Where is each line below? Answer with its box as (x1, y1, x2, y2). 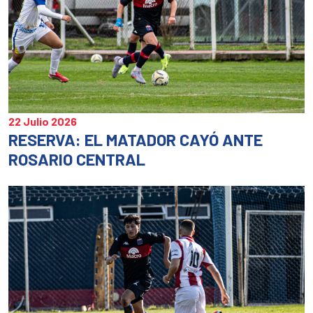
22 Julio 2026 (8, 115, 77, 129)
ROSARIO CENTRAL (8, 150, 145, 170)
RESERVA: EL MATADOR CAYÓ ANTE (8, 130, 263, 150)
